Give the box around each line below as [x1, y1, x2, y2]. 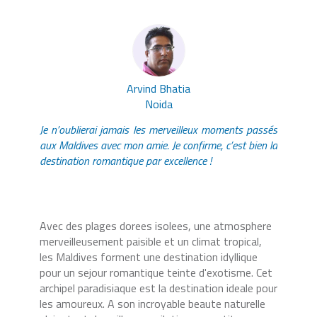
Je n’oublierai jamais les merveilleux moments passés [40, 120, 277, 138]
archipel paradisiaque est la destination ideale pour [40, 279, 277, 296]
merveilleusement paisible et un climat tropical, [40, 232, 262, 250]
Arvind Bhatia [127, 79, 190, 97]
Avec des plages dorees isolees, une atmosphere [40, 217, 272, 234]
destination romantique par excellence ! [40, 151, 212, 169]
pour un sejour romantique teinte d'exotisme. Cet [40, 263, 272, 281]
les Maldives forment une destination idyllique [40, 248, 258, 265]
